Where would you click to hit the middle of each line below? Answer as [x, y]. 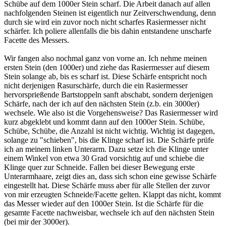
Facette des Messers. [37, 40]
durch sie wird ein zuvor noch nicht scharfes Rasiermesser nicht [105, 22]
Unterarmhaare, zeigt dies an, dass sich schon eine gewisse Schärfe [110, 176]
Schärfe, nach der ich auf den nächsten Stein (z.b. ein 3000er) [102, 103]
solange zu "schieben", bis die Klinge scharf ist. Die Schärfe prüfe [109, 140]
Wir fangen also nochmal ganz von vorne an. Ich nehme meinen [105, 58]
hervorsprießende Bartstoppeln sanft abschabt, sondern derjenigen [108, 94]
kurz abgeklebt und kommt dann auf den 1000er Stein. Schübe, [104, 122]
